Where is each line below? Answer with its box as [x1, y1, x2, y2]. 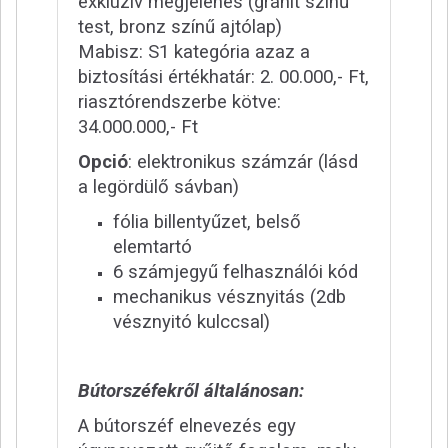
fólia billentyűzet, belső [113, 211, 301, 234]
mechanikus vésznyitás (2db [113, 286, 346, 309]
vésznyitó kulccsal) [113, 311, 270, 334]
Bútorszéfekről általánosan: [78, 380, 304, 403]
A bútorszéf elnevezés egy [78, 415, 296, 438]
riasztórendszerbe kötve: [78, 91, 281, 114]
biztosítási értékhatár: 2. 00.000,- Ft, [78, 66, 369, 89]
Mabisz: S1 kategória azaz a [78, 41, 310, 64]
